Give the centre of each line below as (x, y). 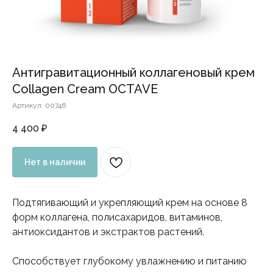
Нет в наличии (55, 162)
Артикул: (29, 105)
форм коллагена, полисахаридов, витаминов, (117, 218)
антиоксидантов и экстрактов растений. (108, 232)
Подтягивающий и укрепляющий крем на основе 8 (130, 203)
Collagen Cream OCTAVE (85, 89)
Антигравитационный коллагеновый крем (133, 72)
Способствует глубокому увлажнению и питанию (129, 261)
